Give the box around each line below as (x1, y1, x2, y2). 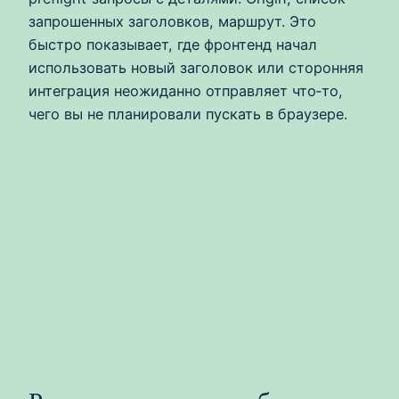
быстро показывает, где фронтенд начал (28, 35, 317, 53)
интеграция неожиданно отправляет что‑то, (28, 81, 343, 100)
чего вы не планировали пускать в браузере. (28, 104, 347, 123)
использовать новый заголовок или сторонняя (28, 58, 363, 77)
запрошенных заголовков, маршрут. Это (28, 12, 316, 30)
